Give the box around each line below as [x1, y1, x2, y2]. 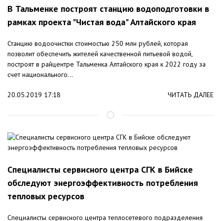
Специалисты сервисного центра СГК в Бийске [7, 164, 193, 176]
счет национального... [7, 70, 73, 79]
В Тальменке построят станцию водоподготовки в [7, 3, 209, 15]
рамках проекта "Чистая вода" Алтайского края [7, 16, 196, 28]
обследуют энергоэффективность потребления [7, 177, 198, 189]
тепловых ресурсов [7, 190, 84, 202]
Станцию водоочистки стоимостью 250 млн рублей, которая [7, 39, 188, 48]
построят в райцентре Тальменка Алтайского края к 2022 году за [7, 60, 206, 69]
